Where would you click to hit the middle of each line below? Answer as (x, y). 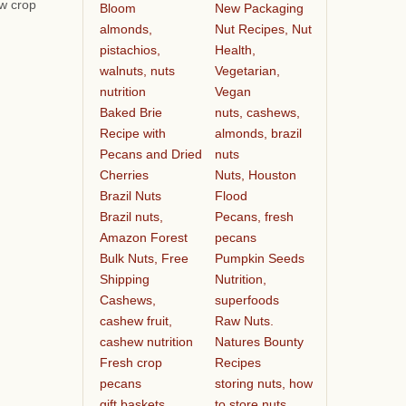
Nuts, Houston (255, 174)
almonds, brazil (258, 133)
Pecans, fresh (254, 216)
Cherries (124, 174)
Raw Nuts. (244, 320)
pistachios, (130, 49)
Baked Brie (130, 112)
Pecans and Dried (150, 154)
